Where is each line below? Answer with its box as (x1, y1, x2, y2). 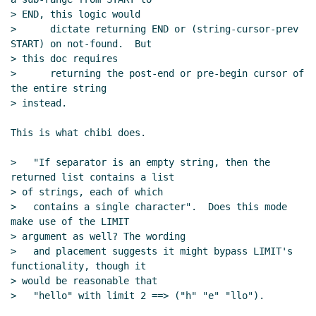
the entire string (11, 83, 107, 95)
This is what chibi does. (11, 127, 146, 139)
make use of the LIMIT (11, 216, 129, 228)
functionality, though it (11, 260, 146, 272)
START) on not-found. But (11, 38, 152, 50)
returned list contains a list (11, 171, 174, 183)
